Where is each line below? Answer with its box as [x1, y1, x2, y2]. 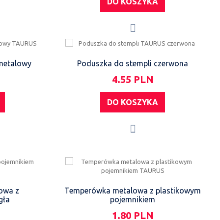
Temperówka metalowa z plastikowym [64, 186, 201, 195]
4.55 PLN [111, 74, 154, 85]
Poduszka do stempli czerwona [77, 59, 189, 68]
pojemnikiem [110, 195, 156, 204]
